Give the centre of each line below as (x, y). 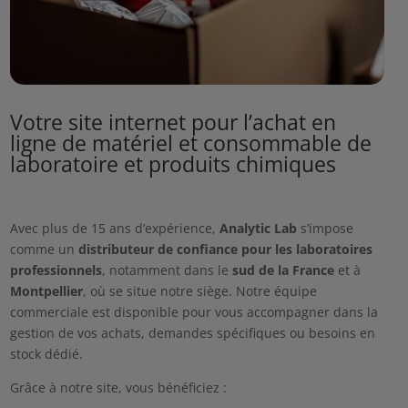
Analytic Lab (258, 229)
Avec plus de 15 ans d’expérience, (114, 229)
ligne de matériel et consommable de (190, 143)
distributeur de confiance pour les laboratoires (225, 250)
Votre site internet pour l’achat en (173, 122)
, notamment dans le (167, 270)
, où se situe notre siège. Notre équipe (199, 291)
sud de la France (283, 270)
